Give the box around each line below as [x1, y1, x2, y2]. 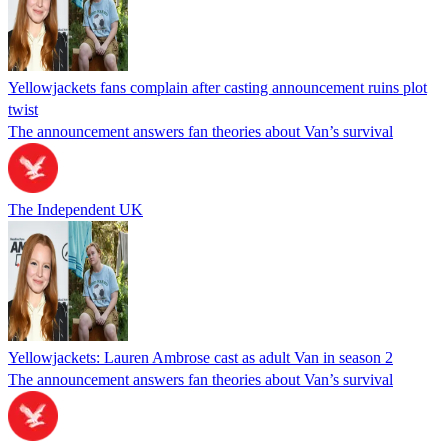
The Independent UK [8, 200, 143, 218]
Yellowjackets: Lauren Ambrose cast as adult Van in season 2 [8, 348, 393, 366]
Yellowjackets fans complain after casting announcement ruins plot [8, 78, 427, 96]
